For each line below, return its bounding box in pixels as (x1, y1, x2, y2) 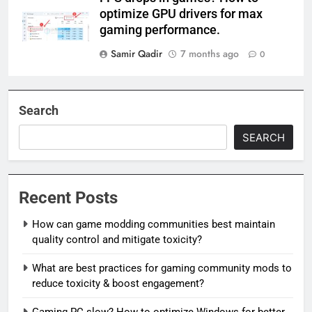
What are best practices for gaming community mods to (32, 262, 292, 275)
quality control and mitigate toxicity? (32, 233, 202, 247)
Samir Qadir (111, 47, 162, 61)
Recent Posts (19, 188, 118, 208)
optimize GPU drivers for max (100, 7, 263, 22)
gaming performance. (100, 23, 220, 38)
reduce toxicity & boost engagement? (32, 277, 204, 290)
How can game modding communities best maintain (32, 218, 275, 231)
